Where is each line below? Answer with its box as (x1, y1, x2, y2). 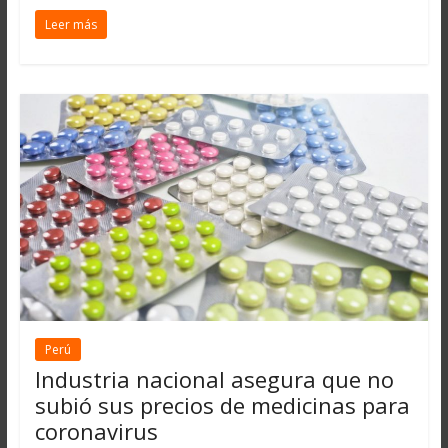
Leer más (44, 16, 97, 34)
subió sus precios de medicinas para (34, 390, 410, 421)
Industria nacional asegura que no (34, 364, 394, 395)
